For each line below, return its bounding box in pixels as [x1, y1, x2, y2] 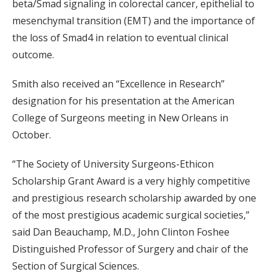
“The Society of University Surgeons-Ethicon [12, 157, 214, 171]
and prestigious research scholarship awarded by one [12, 191, 256, 205]
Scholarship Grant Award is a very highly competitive [12, 174, 250, 188]
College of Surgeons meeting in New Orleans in [12, 111, 228, 125]
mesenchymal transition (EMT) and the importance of [12, 14, 255, 28]
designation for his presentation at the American [12, 94, 234, 108]
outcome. [12, 48, 54, 62]
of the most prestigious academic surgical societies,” [12, 208, 250, 222]
